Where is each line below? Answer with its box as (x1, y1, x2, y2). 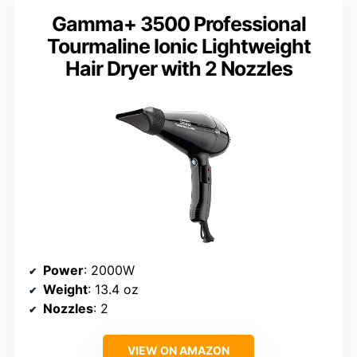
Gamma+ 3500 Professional (51, 11, 306, 36)
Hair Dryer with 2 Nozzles (65, 56, 292, 80)
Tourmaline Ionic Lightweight (46, 33, 311, 58)
